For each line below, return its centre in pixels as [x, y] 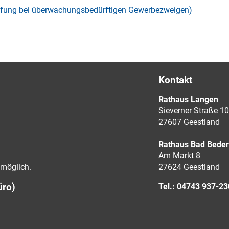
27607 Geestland [189, 122]
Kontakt [175, 80]
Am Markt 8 [179, 155]
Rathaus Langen [188, 99]
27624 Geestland [189, 167]
